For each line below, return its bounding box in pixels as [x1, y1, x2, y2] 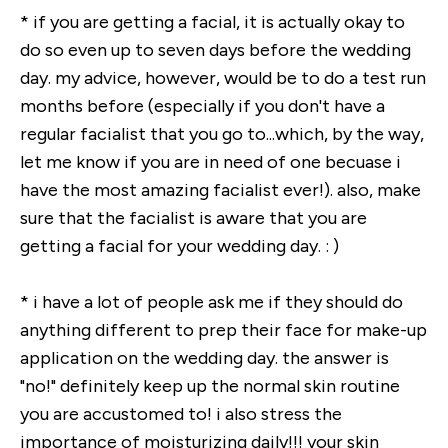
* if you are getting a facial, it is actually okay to [20, 11, 405, 33]
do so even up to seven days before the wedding [20, 39, 411, 61]
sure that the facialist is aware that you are [20, 207, 367, 229]
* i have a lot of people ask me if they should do [20, 291, 403, 313]
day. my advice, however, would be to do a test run [20, 67, 426, 89]
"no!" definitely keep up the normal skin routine [20, 375, 400, 397]
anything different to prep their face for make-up [20, 319, 427, 341]
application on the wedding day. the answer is [20, 347, 389, 369]
